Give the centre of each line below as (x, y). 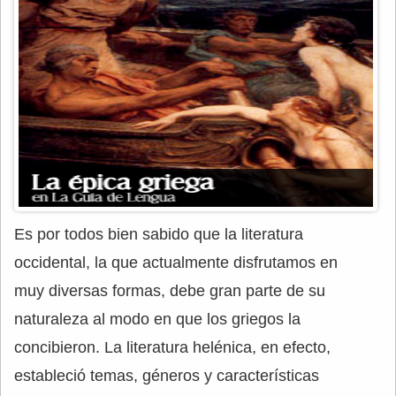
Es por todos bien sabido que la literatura (159, 234)
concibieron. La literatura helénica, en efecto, (172, 347)
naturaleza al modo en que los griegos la (157, 319)
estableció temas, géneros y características (167, 376)
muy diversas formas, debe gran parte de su (170, 291)
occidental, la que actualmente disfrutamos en (176, 263)
